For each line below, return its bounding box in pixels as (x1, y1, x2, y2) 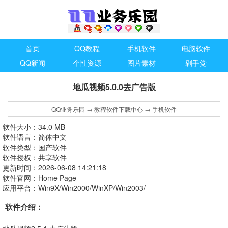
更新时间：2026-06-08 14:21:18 (3, 162, 106, 173)
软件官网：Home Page (3, 173, 76, 183)
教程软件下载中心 (94, 105, 143, 113)
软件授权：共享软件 (3, 152, 67, 162)
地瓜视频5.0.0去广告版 (72, 81, 156, 93)
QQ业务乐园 (51, 105, 85, 113)
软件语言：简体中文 (3, 132, 67, 142)
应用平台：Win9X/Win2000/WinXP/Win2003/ (3, 183, 146, 193)
